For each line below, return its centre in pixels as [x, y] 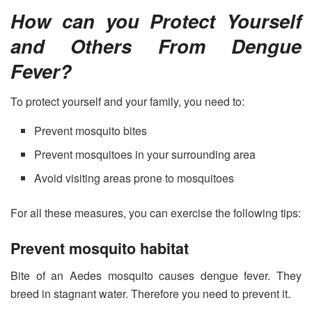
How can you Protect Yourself [156, 20]
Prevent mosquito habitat [100, 248]
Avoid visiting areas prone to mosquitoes [134, 178]
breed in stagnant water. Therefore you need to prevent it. [152, 293]
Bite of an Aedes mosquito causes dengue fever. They [156, 275]
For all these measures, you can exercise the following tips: [156, 213]
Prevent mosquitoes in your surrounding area [145, 155]
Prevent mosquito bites [91, 131]
